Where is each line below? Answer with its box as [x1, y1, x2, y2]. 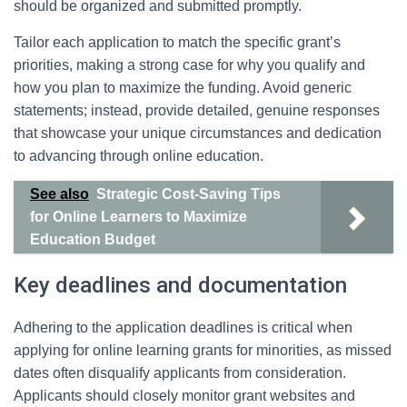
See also [30, 186, 89, 202]
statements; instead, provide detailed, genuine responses [14, 103, 380, 118]
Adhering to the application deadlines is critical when [14, 320, 352, 335]
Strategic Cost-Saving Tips [96, 186, 281, 202]
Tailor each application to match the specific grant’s [14, 35, 341, 50]
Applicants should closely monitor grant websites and [14, 388, 355, 403]
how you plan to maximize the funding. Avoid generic [14, 80, 352, 95]
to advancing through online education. [14, 148, 263, 164]
